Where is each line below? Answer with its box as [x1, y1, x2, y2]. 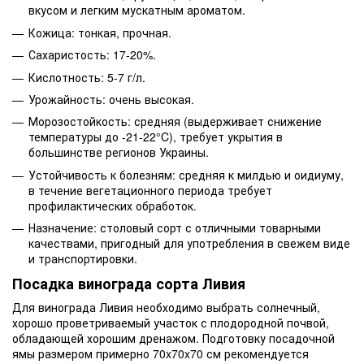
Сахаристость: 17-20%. [28, 46, 156, 63]
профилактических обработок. [28, 197, 197, 214]
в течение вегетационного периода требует [28, 181, 272, 198]
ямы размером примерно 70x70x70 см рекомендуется [12, 344, 309, 362]
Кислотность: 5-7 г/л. [28, 68, 145, 85]
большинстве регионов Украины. [28, 144, 209, 161]
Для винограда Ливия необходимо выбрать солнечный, [12, 298, 320, 315]
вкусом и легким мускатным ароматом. [28, 2, 245, 19]
